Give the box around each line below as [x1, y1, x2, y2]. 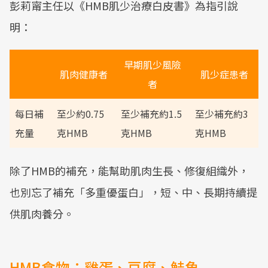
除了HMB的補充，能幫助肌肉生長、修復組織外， [10, 163, 249, 178]
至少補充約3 [195, 106, 248, 121]
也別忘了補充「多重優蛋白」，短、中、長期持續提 [10, 184, 257, 200]
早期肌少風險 [124, 57, 181, 72]
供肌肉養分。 [10, 206, 74, 221]
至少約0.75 [57, 106, 104, 121]
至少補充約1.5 [121, 106, 182, 121]
